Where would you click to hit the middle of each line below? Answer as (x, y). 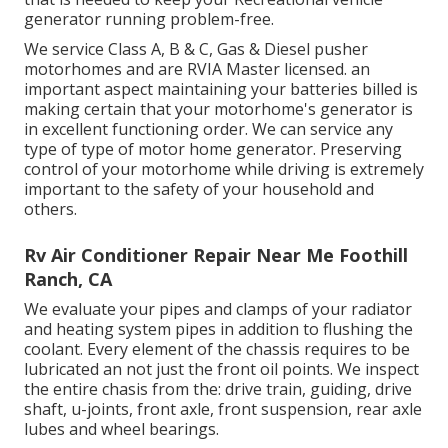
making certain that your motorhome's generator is (218, 108)
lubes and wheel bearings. (121, 428)
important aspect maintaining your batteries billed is (221, 88)
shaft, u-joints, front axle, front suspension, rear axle (223, 408)
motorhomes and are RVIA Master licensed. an (197, 68)
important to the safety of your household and (199, 188)
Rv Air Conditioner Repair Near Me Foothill (216, 254)
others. (50, 208)
